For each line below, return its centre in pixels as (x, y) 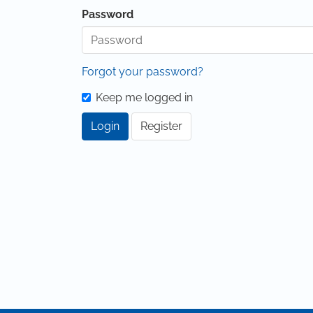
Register (161, 126)
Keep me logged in (144, 97)
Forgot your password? (143, 72)
